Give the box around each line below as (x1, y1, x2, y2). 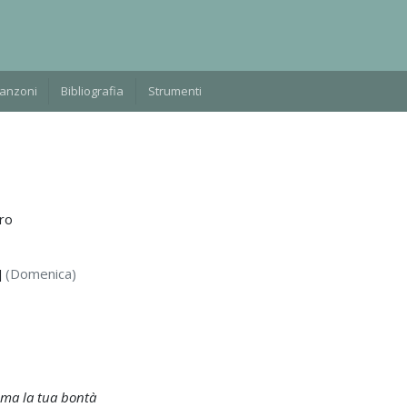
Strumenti (147, 82, 202, 99)
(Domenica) (5, 263, 76, 283)
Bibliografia (61, 82, 124, 99)
